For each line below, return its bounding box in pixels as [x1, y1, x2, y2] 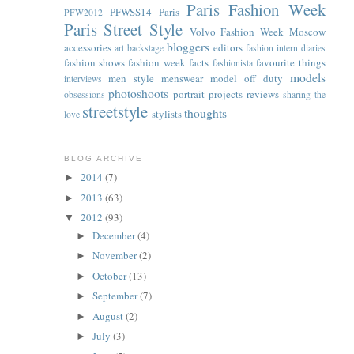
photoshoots [108, 85, 169, 101]
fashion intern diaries [245, 41, 326, 54]
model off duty [209, 70, 283, 85]
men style [108, 70, 155, 85]
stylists [151, 106, 182, 121]
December [92, 228, 138, 243]
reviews [246, 86, 279, 101]
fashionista [212, 56, 253, 69]
